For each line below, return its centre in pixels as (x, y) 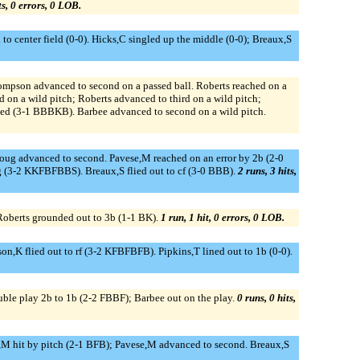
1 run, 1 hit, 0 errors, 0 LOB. (222, 217)
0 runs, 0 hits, (266, 297)
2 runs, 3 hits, (267, 170)
